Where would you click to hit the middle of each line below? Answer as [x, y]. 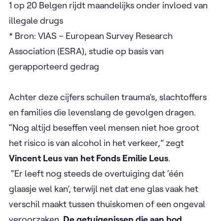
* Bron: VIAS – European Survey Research [91, 36]
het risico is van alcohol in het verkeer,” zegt [96, 143]
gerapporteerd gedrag [54, 66]
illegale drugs [36, 20]
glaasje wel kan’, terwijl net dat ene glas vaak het [104, 188]
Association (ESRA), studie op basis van [86, 51]
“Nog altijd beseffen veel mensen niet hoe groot [104, 127]
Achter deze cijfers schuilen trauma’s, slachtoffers [108, 97]
